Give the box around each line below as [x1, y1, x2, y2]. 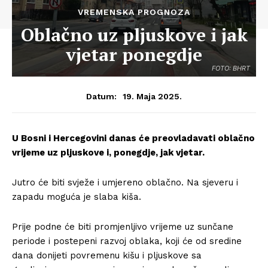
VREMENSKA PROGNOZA [78, 7, 190, 17]
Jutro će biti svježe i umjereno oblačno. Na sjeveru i [12, 177, 238, 188]
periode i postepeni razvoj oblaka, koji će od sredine [12, 236, 242, 246]
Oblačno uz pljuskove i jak [20, 23, 248, 47]
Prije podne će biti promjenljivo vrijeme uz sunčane [12, 221, 233, 232]
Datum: [86, 92, 117, 101]
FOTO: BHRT [212, 64, 250, 72]
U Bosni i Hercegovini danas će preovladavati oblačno [12, 133, 255, 144]
